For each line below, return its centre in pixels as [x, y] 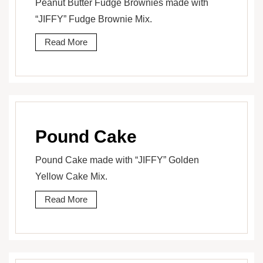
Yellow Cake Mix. [71, 176]
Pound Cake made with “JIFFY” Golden [117, 160]
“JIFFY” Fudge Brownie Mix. [94, 19]
